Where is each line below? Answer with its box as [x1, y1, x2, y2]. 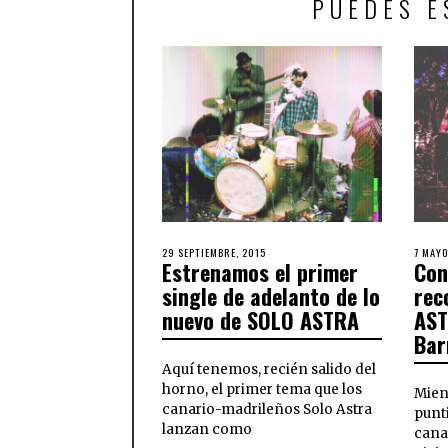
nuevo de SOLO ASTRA [162, 303, 359, 336]
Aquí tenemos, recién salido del [162, 360, 376, 378]
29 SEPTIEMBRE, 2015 [162, 243, 266, 260]
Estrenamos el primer [162, 255, 358, 288]
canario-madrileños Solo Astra [162, 400, 372, 418]
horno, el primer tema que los [162, 380, 362, 398]
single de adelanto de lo [162, 279, 380, 312]
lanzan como [162, 420, 252, 438]
